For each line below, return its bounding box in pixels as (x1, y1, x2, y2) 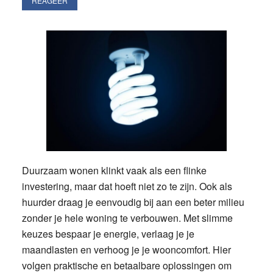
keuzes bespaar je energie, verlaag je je (21, 226, 194, 241)
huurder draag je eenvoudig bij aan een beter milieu (21, 194, 244, 209)
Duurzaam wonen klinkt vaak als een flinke (21, 163, 207, 177)
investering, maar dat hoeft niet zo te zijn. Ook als (21, 179, 232, 193)
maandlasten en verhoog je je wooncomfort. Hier (21, 242, 231, 257)
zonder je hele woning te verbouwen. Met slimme (21, 210, 233, 225)
